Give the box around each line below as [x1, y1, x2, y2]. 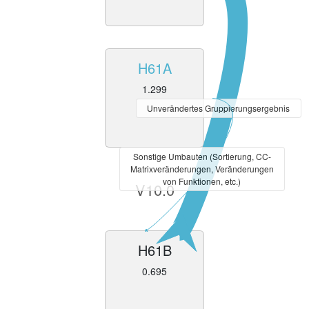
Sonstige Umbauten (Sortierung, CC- [132, 150, 271, 163]
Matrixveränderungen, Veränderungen [130, 163, 274, 175]
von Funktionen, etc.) [163, 175, 241, 188]
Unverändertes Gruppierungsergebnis [147, 102, 290, 114]
